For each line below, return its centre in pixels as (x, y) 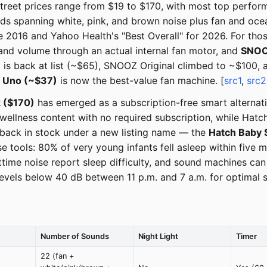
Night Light (158, 237)
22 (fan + (57, 256)
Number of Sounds (75, 237)
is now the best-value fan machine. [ (141, 81)
